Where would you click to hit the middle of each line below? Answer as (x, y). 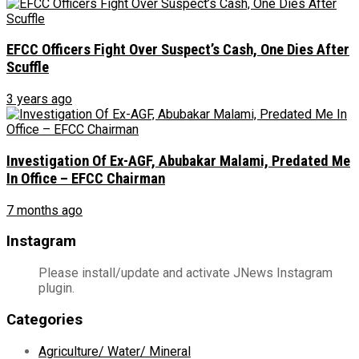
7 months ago (44, 210)
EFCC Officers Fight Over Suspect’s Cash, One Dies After (178, 50)
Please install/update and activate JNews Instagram (186, 273)
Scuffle (28, 68)
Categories (44, 319)
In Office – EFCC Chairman (86, 178)
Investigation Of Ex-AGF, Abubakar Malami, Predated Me (178, 161)
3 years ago (39, 99)
